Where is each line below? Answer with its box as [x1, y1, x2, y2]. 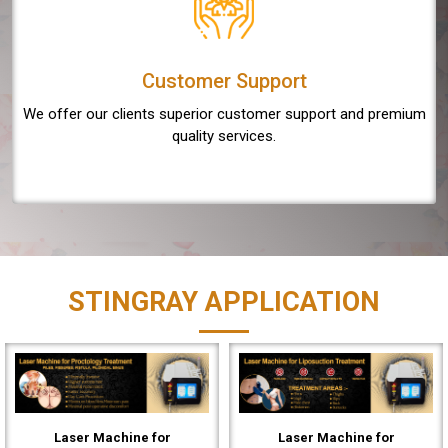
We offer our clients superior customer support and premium [22, 104, 426, 123]
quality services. [172, 126, 276, 145]
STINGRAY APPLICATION [68, 285, 380, 318]
